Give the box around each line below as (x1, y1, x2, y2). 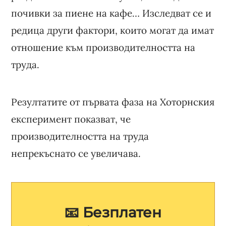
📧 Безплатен (65, 203, 161, 221)
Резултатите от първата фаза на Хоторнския (11, 95, 215, 108)
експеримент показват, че (11, 112, 131, 125)
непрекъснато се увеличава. (11, 147, 141, 159)
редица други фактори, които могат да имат (11, 24, 214, 36)
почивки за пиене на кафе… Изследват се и (11, 7, 212, 19)
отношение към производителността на (11, 41, 196, 53)
